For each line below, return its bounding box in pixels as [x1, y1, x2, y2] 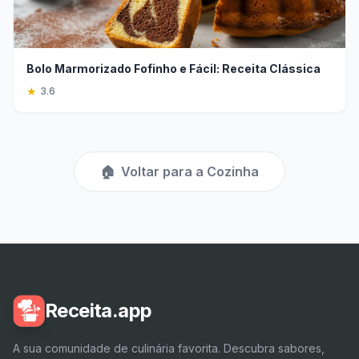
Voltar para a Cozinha [121, 163, 259, 179]
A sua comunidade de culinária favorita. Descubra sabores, [13, 341, 325, 355]
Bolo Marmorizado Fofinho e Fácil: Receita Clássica [26, 62, 321, 75]
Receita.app [45, 299, 152, 322]
